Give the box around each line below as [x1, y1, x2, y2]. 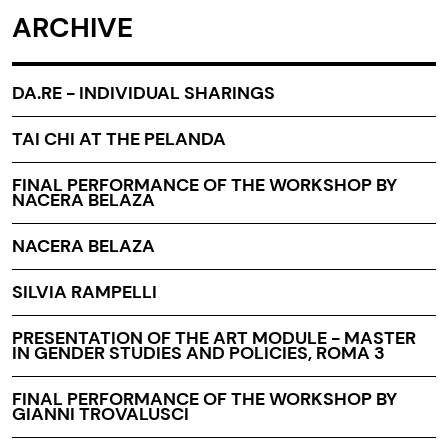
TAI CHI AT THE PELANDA [12, 126, 226, 151]
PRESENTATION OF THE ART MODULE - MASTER [12, 325, 416, 350]
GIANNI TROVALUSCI [12, 401, 189, 426]
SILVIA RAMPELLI [12, 279, 157, 304]
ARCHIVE [12, 8, 133, 46]
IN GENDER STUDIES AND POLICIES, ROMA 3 [12, 340, 385, 365]
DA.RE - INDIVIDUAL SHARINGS [12, 80, 275, 105]
